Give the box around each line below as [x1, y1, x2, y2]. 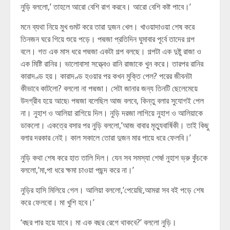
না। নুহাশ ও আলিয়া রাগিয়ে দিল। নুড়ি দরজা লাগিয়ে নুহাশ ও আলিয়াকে [21, 107, 203, 119]
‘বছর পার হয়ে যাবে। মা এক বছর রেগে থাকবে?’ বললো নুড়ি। [21, 217, 177, 228]
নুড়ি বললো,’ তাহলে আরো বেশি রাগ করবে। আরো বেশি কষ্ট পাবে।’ [21, 1, 191, 12]
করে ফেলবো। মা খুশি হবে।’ [21, 197, 94, 208]
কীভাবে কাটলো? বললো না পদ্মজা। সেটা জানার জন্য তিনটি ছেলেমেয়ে [21, 83, 198, 94]
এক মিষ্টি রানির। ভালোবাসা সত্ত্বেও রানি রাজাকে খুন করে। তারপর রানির [21, 58, 203, 69]
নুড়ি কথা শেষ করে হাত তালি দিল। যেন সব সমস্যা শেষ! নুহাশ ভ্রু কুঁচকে [21, 152, 207, 163]
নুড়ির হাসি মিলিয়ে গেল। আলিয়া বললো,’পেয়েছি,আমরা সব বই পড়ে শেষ [21, 184, 204, 196]
